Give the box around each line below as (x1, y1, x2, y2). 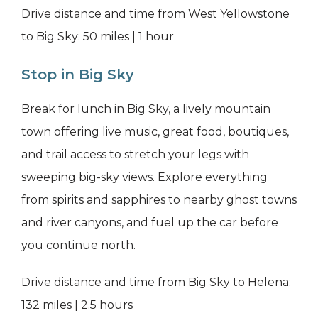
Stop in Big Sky (21, 66, 134, 84)
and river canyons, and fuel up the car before (21, 216, 278, 230)
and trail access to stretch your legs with (21, 148, 249, 162)
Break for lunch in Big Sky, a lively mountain (21, 102, 270, 116)
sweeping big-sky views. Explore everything (21, 170, 268, 185)
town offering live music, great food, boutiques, (21, 125, 289, 139)
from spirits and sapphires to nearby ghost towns (21, 193, 297, 207)
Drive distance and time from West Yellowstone (21, 7, 290, 21)
